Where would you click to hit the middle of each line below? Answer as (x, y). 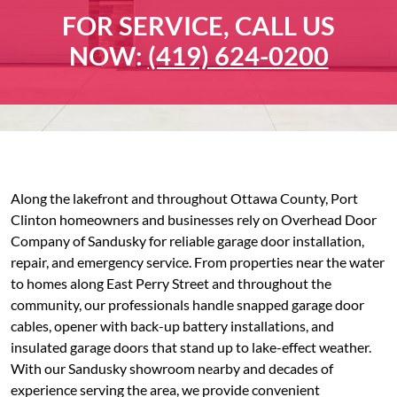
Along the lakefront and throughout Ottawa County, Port (184, 198)
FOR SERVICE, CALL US (198, 26)
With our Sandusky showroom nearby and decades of (172, 368)
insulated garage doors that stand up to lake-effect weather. (191, 347)
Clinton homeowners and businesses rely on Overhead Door (194, 219)
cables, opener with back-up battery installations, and (172, 326)
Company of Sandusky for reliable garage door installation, (187, 241)
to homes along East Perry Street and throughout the (171, 283)
